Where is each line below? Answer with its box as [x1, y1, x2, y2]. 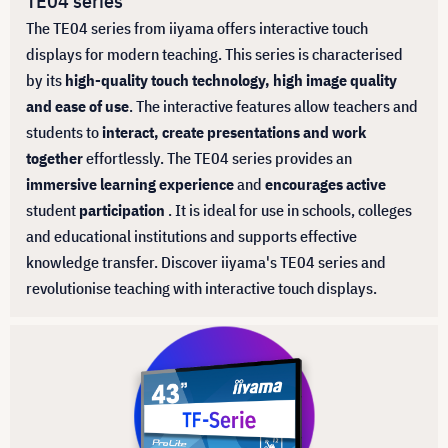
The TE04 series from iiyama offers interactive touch [26, 18, 368, 39]
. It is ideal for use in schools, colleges [168, 200, 412, 221]
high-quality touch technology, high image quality [65, 70, 397, 91]
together [26, 148, 83, 169]
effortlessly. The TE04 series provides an [83, 148, 352, 169]
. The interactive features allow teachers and [129, 96, 418, 117]
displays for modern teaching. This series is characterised [26, 44, 403, 65]
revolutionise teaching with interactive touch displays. [26, 278, 377, 299]
